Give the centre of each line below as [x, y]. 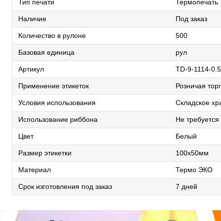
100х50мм [192, 153]
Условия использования [57, 103]
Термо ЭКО [194, 170]
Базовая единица [46, 52]
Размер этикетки [45, 153]
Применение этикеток [54, 86]
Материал [35, 170]
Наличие [32, 19]
